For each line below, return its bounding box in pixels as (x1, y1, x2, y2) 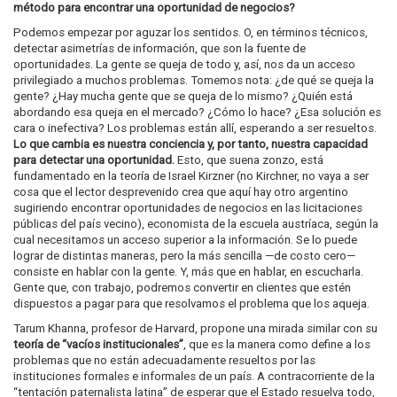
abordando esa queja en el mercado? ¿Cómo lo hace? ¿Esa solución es (13, 105, 381, 119)
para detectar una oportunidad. (13, 153, 175, 167)
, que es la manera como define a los (183, 338, 370, 351)
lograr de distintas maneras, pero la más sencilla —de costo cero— (13, 249, 355, 262)
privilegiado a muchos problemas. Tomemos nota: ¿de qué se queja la (13, 74, 374, 87)
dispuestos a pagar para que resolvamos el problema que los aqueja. (13, 297, 370, 310)
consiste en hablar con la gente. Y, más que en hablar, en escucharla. (13, 265, 363, 278)
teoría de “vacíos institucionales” (13, 338, 183, 351)
